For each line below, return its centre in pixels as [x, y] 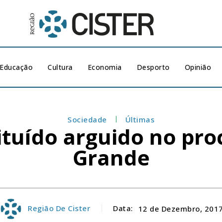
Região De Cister [59, 208]
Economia [105, 67]
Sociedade [87, 119]
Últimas [140, 119]
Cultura [60, 67]
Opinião [198, 67]
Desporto [153, 67]
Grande [111, 157]
